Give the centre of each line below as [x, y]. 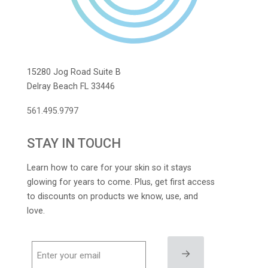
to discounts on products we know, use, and [112, 196]
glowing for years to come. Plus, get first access [121, 182]
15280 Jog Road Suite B [74, 72]
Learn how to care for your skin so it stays [109, 167]
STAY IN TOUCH [74, 143]
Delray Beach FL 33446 [71, 86]
